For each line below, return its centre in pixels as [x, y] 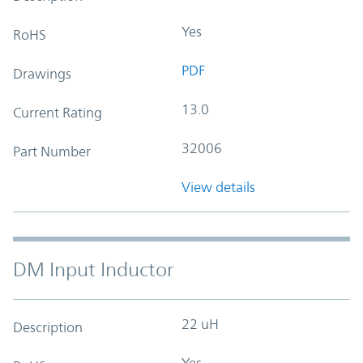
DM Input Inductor [94, 269]
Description [48, 327]
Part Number [52, 151]
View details [218, 187]
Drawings [42, 73]
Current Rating [58, 112]
